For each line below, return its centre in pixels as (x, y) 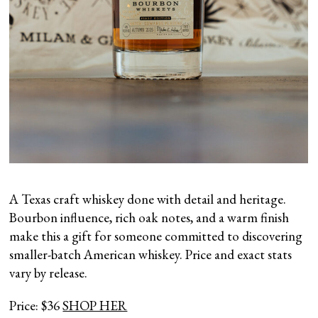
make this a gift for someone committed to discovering (156, 236)
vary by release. (49, 273)
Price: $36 (36, 305)
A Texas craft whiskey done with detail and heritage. (148, 199)
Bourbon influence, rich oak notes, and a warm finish (149, 217)
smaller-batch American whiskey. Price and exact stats (151, 254)
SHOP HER (95, 305)
